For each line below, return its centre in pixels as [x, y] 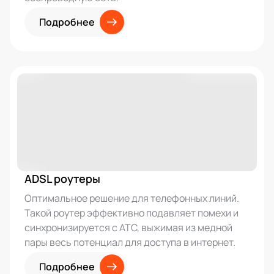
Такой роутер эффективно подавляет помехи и [131, 213]
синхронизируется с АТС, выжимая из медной [128, 228]
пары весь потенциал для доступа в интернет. [130, 242]
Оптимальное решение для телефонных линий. [132, 198]
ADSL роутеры [62, 179]
